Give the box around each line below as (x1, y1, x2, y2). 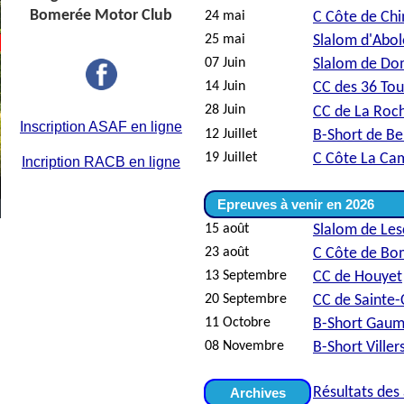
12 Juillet (205, 127, 257, 142)
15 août (205, 222, 249, 236)
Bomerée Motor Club (30, 7, 172, 24)
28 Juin (205, 103, 245, 117)
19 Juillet (205, 151, 257, 165)
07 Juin (205, 56, 245, 70)
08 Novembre (205, 339, 284, 353)
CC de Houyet (313, 269, 402, 286)
